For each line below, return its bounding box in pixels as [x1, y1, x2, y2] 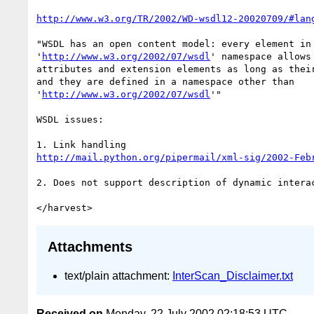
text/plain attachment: [64, 269, 172, 282]
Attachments [48, 239, 132, 255]
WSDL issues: [36, 114, 104, 125]
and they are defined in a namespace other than [36, 76, 294, 87]
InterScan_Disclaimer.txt [172, 269, 293, 282]
